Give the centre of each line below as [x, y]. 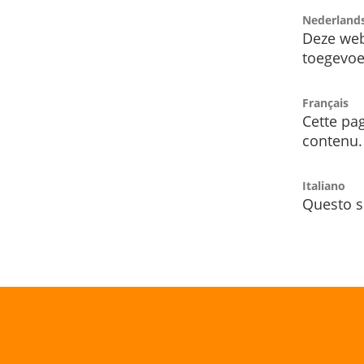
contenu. [332, 141]
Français [325, 103]
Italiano [324, 186]
